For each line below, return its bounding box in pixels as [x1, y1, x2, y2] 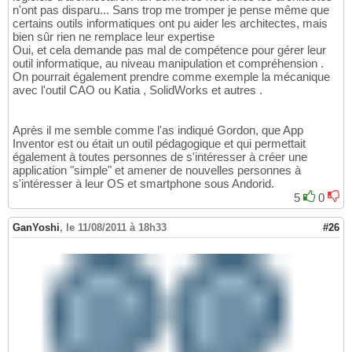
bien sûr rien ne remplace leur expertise [13, 30, 214, 44]
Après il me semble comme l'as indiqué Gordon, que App [13, 123, 303, 137]
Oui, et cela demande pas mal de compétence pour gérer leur [13, 43, 326, 57]
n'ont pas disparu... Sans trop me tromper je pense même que [13, 3, 329, 17]
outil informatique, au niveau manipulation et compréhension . [13, 57, 324, 71]
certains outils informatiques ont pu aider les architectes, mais [13, 16, 328, 31]
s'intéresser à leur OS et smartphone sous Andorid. [13, 177, 274, 191]
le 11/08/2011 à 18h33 [66, 222, 167, 234]
